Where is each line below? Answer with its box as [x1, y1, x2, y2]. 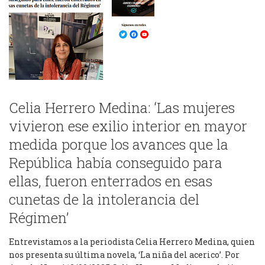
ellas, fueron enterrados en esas [9, 172, 212, 190]
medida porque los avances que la [9, 135, 228, 154]
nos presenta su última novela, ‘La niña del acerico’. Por [9, 249, 240, 260]
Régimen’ [9, 208, 69, 227]
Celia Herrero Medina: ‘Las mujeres [9, 98, 235, 117]
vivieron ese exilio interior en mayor [9, 117, 247, 135]
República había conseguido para [9, 153, 222, 172]
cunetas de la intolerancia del [9, 190, 199, 209]
